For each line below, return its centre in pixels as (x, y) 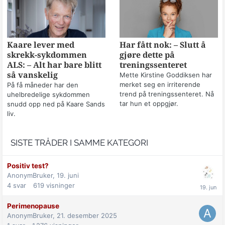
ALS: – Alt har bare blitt (54, 65)
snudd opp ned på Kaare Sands (56, 104)
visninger (61, 185)
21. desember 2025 (87, 215)
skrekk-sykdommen (47, 55)
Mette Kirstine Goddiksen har (165, 75)
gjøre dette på (147, 55)
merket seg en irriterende (160, 84)
